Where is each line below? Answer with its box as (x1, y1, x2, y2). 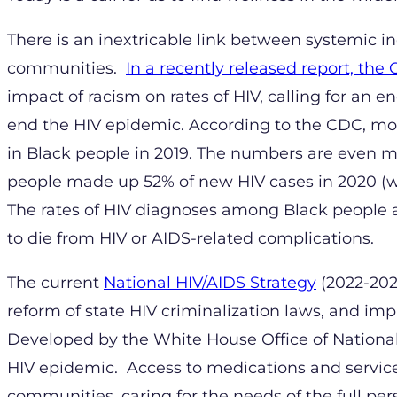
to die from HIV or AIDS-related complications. (7, 229, 383, 248)
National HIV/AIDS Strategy (104, 273, 316, 292)
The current (7, 273, 104, 292)
